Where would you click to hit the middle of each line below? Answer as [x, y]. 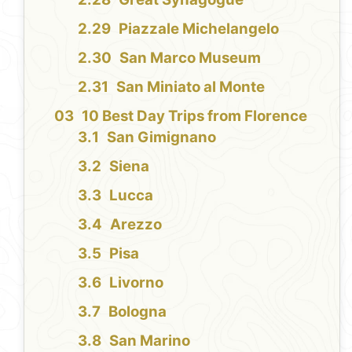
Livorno [137, 282]
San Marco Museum [191, 57]
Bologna [138, 311]
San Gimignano [162, 137]
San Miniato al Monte [191, 86]
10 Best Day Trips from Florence [195, 115]
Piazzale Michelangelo [199, 28]
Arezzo [136, 224]
